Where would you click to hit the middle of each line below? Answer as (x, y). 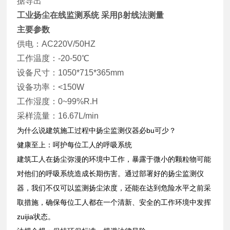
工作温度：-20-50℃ (53, 58)
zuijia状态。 (36, 216)
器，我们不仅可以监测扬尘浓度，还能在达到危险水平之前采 (114, 188)
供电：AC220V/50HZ (56, 44)
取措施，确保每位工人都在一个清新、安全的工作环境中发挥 (114, 202)
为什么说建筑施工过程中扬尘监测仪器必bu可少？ (97, 130)
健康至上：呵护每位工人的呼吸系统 (75, 145)
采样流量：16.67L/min (58, 116)
